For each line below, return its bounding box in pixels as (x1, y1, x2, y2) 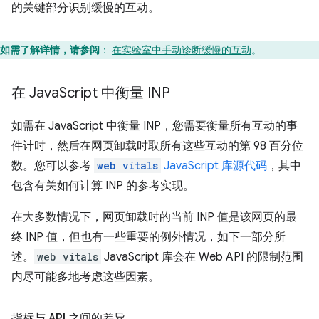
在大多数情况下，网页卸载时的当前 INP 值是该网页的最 (11, 209, 297, 224)
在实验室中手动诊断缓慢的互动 (112, 43, 251, 56)
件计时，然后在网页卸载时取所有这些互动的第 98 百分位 (11, 138, 303, 153)
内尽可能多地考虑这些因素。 (11, 269, 159, 284)
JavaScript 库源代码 (161, 158, 267, 173)
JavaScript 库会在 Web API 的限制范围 (101, 249, 303, 264)
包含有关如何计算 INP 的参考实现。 (11, 178, 194, 193)
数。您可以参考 (11, 158, 94, 173)
